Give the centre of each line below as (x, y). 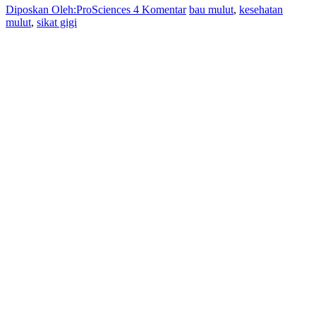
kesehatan (261, 10)
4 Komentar (160, 10)
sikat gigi (57, 23)
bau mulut (211, 10)
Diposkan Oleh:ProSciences (69, 10)
